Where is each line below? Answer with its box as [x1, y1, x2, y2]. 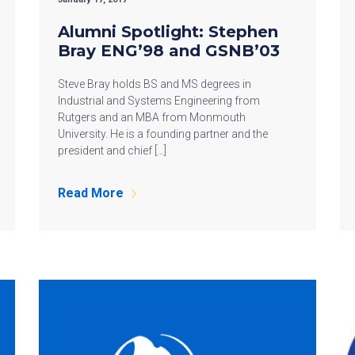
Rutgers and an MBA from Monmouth [58, 110, 246, 124]
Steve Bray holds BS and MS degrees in [58, 77, 251, 90]
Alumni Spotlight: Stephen [58, 21, 278, 41]
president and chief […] [58, 143, 166, 157]
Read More [58, 185, 124, 200]
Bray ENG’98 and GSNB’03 [58, 40, 280, 60]
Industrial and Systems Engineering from [58, 94, 260, 107]
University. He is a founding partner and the [58, 127, 268, 140]
